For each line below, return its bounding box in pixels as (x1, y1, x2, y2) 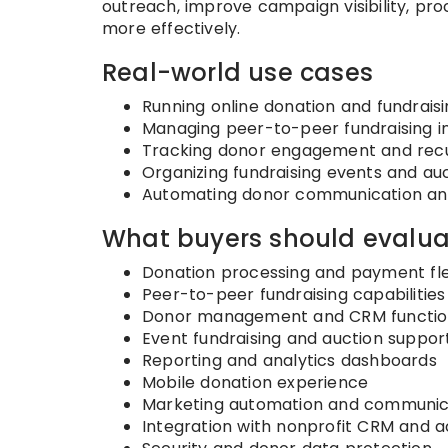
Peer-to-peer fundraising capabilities (142, 282, 446, 306)
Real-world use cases (102, 55, 373, 89)
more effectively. (102, 16, 241, 40)
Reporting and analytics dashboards (142, 348, 437, 372)
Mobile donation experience (142, 370, 369, 394)
